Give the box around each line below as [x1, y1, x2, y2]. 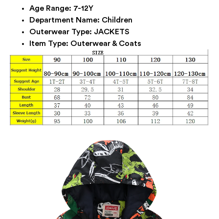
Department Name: [29, 16, 102, 24]
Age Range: [29, 4, 73, 13]
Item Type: [29, 40, 70, 48]
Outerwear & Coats [70, 40, 141, 48]
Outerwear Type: [29, 28, 94, 36]
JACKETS [94, 28, 130, 36]
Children [102, 16, 132, 24]
